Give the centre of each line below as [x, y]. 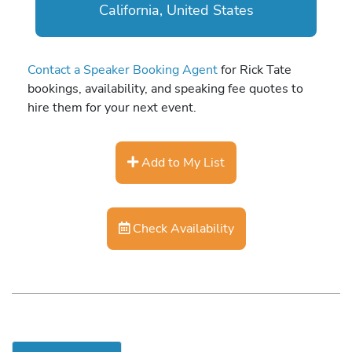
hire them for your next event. [112, 107]
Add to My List [181, 163]
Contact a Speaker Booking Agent [123, 69]
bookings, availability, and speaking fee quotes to [165, 88]
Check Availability [181, 229]
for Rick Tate [255, 69]
